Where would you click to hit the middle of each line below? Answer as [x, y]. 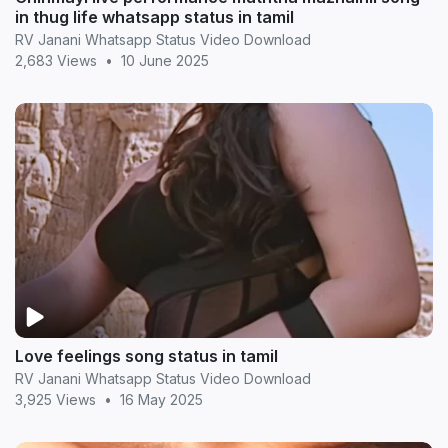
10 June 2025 [165, 60]
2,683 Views [56, 60]
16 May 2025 [161, 399]
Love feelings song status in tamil [146, 355]
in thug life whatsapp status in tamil [154, 16]
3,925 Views [55, 399]
